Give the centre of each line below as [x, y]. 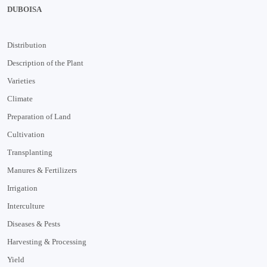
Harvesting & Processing [47, 241]
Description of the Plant [45, 63]
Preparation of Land [39, 116]
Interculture [26, 206]
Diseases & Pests [34, 223]
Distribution [27, 45]
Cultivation [26, 134]
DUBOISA [24, 9]
